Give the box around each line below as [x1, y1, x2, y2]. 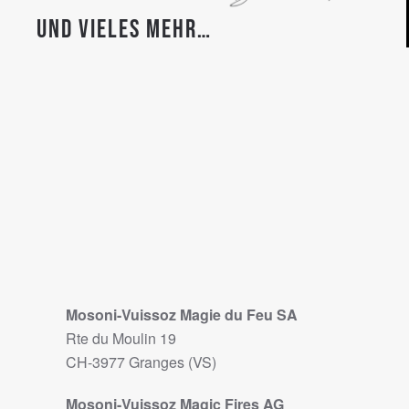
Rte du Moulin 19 [66, 328, 176, 350]
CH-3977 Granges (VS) [66, 351, 216, 373]
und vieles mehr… [37, 15, 212, 46]
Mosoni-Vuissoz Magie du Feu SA [66, 304, 298, 326]
